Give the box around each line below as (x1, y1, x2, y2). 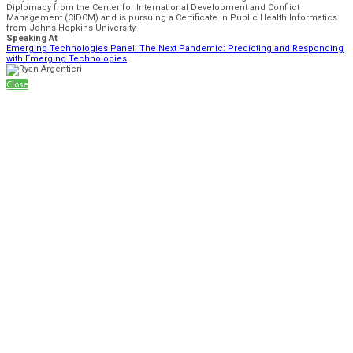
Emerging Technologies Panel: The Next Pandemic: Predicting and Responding (6, 43, 344, 54)
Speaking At (6, 32, 58, 43)
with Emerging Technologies (6, 53, 127, 64)
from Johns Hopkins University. (6, 22, 137, 33)
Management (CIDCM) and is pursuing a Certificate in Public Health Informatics (6, 12, 337, 23)
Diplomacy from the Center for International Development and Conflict (6, 2, 299, 13)
